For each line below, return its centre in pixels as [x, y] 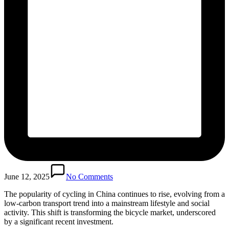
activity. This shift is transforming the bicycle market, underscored [110, 212]
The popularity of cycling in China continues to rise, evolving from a [114, 194]
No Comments [89, 176]
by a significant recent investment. [59, 221]
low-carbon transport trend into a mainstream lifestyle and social [107, 203]
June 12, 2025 [27, 176]
